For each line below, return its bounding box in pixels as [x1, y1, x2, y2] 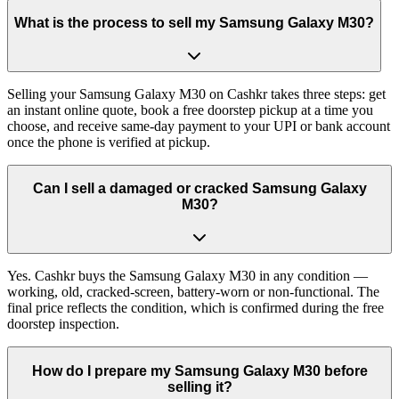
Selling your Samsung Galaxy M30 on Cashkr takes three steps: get [7, 85, 386, 102]
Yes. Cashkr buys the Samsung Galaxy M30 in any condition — [7, 267, 368, 283]
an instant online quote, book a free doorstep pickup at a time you [7, 102, 373, 118]
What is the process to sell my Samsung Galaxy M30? [14, 15, 374, 31]
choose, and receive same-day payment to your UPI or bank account [7, 118, 390, 134]
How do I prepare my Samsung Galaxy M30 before [31, 362, 368, 379]
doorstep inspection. [7, 315, 119, 331]
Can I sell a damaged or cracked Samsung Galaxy [32, 181, 367, 197]
